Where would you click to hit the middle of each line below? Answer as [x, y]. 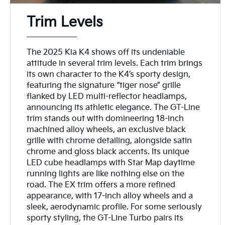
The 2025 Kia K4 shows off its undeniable [106, 52]
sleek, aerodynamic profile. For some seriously [115, 207]
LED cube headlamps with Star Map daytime [111, 163]
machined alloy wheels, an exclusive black [106, 130]
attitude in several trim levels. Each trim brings [115, 63]
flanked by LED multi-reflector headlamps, [107, 96]
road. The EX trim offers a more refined [101, 185]
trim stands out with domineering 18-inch [105, 119]
